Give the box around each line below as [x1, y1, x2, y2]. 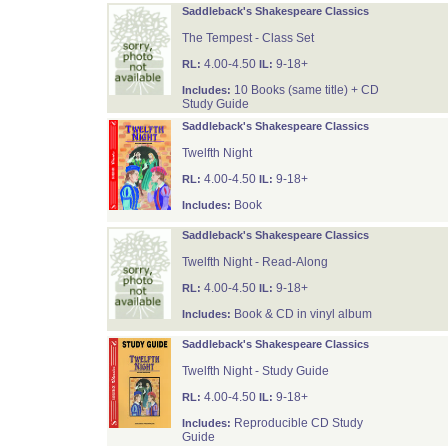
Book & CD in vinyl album [230, 307, 372, 321]
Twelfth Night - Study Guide [181, 364, 329, 378]
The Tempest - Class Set [181, 31, 314, 45]
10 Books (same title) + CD [230, 83, 379, 97]
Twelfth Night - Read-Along [181, 255, 328, 269]
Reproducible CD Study [230, 416, 363, 430]
